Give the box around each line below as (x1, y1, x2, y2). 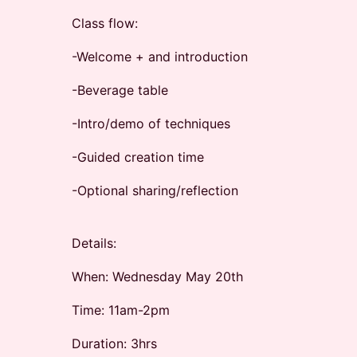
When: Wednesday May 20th (72, 269, 243, 284)
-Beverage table (72, 82, 168, 98)
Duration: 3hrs (72, 335, 157, 351)
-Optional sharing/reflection (72, 182, 238, 198)
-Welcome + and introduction (72, 49, 248, 65)
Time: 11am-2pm (72, 302, 170, 318)
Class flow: (72, 15, 138, 31)
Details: (72, 235, 116, 251)
